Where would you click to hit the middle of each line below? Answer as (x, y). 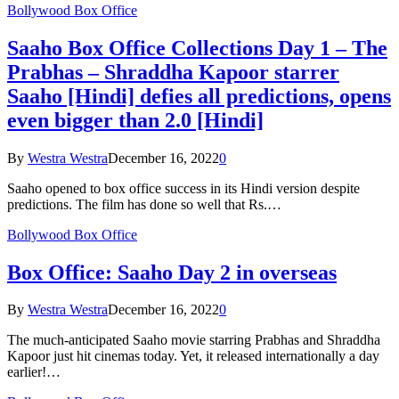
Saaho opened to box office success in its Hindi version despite (183, 188)
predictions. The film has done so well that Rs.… (144, 204)
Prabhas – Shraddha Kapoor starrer (173, 72)
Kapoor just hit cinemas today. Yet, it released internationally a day (193, 356)
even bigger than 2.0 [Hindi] (135, 120)
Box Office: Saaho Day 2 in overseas (172, 272)
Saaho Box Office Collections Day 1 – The (197, 48)
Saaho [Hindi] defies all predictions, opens (199, 96)
